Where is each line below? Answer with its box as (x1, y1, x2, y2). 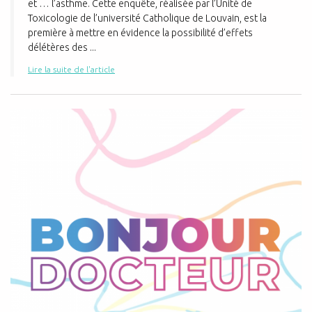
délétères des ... (28, 42, 96, 53)
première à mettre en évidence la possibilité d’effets (28, 27, 253, 38)
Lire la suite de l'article (28, 65, 115, 74)
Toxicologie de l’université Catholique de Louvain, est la (28, 13, 267, 24)
